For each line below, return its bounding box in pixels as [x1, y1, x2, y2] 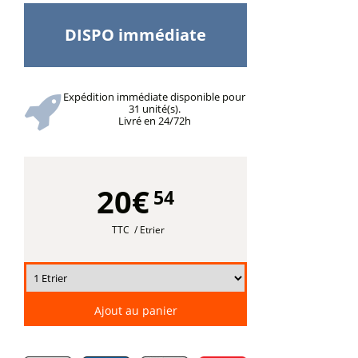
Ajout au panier [93, 302, 177, 318]
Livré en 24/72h [117, 113, 191, 128]
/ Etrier [133, 223, 165, 237]
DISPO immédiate [65, 24, 206, 46]
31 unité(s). [128, 101, 181, 116]
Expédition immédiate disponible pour [63, 89, 245, 104]
